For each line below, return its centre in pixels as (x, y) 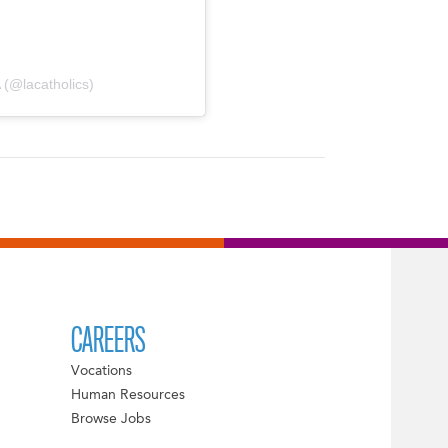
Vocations (101, 370)
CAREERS (108, 340)
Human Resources (127, 394)
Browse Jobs (110, 418)
